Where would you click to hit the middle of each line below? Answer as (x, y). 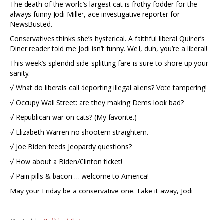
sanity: (20, 73)
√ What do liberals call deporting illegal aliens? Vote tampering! (108, 88)
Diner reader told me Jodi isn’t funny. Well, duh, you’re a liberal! (109, 49)
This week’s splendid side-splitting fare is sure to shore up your (109, 63)
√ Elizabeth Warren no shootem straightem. (79, 132)
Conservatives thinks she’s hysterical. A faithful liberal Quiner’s (107, 39)
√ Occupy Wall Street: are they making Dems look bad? (97, 103)
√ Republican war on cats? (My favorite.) (73, 117)
